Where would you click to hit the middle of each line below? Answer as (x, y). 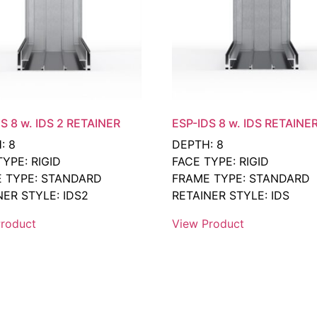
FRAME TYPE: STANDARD (241, 178)
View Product (208, 223)
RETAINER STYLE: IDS (231, 195)
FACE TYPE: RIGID (221, 161)
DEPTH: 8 (198, 144)
